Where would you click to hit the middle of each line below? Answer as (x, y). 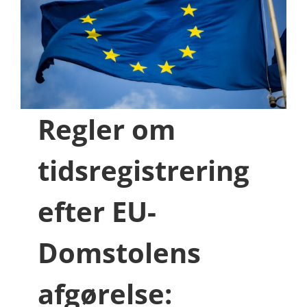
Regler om (107, 130)
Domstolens (119, 253)
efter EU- (97, 212)
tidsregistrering (144, 171)
